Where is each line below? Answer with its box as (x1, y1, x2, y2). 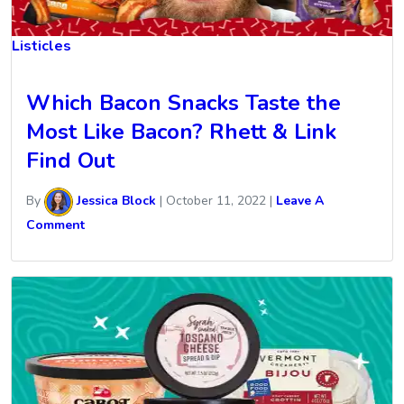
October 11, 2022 (166, 192, 266, 210)
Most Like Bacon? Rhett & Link (26, 117, 336, 147)
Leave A (276, 192, 324, 210)
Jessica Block (73, 192, 156, 210)
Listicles (12, 36, 71, 57)
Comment (26, 216, 85, 234)
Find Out (26, 146, 115, 176)
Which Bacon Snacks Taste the (26, 88, 341, 118)
